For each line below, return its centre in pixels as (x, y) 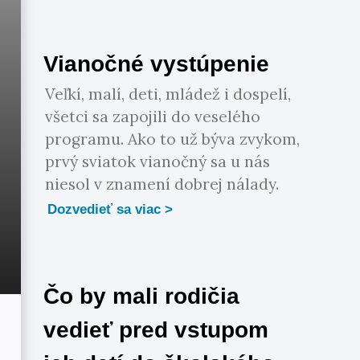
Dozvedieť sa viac (104, 210)
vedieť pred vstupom (156, 330)
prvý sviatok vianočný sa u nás (158, 162)
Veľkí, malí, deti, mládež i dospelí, (168, 94)
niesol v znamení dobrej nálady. (162, 184)
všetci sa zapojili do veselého (153, 117)
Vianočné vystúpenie (157, 64)
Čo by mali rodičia (142, 297)
